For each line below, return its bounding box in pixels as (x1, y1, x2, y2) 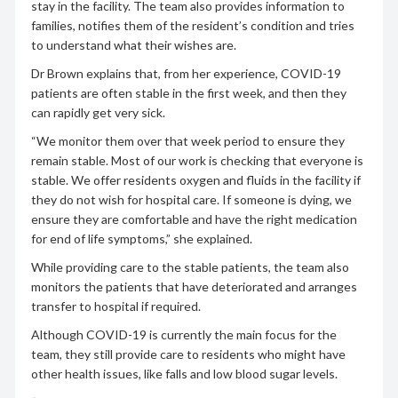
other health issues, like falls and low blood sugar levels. (30, 365, 338, 381)
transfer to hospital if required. (30, 298, 201, 314)
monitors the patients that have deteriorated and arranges (30, 278, 357, 294)
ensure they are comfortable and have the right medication (30, 211, 357, 227)
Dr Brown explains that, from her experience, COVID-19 (30, 65, 341, 81)
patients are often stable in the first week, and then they (30, 84, 346, 100)
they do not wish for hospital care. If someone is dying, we (30, 191, 352, 207)
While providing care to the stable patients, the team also (30, 259, 349, 275)
